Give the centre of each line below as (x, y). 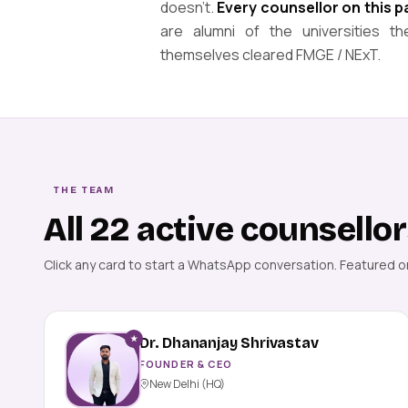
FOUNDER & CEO (186, 363)
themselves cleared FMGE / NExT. (270, 55)
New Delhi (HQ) (187, 383)
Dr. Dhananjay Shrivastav (229, 342)
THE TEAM (85, 190)
